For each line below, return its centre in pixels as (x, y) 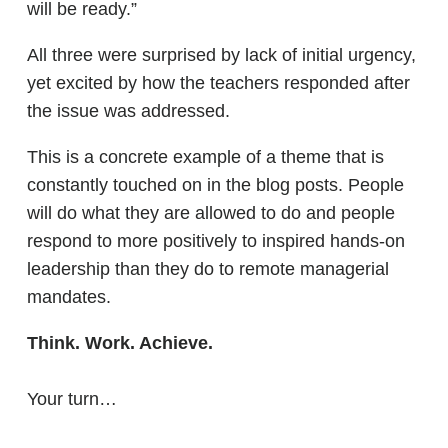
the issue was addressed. (128, 111)
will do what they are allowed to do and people (211, 213)
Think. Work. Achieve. (120, 343)
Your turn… (72, 399)
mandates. (69, 297)
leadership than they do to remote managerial (208, 269)
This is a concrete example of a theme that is (205, 157)
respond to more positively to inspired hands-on (216, 241)
